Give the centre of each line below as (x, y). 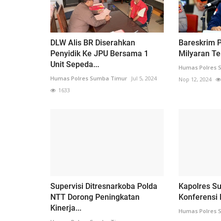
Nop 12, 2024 (195, 79)
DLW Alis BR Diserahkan (93, 42)
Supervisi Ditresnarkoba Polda (104, 186)
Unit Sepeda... (75, 64)
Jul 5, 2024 (144, 78)
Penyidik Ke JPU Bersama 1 (99, 53)
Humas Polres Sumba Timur (89, 78)
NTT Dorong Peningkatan (95, 197)
